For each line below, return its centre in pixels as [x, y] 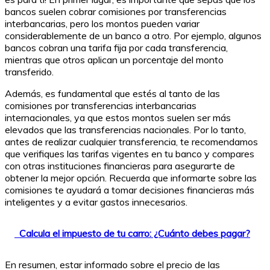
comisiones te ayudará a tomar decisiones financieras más [130, 190]
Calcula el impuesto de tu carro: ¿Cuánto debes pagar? [135, 233]
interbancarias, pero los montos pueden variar [102, 23]
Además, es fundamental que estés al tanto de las [112, 93]
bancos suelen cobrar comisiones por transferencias [116, 11]
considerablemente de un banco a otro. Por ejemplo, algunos [133, 35]
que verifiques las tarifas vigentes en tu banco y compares [130, 153]
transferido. [29, 71]
